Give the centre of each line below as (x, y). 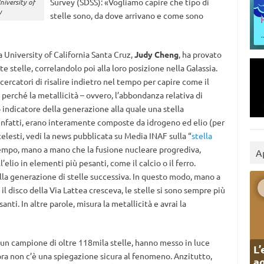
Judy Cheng (156, 54)
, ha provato (200, 54)
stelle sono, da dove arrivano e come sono (126, 15)
